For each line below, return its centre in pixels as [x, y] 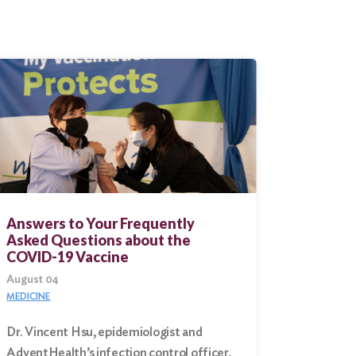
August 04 [33, 279]
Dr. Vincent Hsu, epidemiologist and [104, 331]
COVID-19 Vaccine [68, 256]
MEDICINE [29, 296]
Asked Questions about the [99, 240]
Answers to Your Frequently [101, 223]
